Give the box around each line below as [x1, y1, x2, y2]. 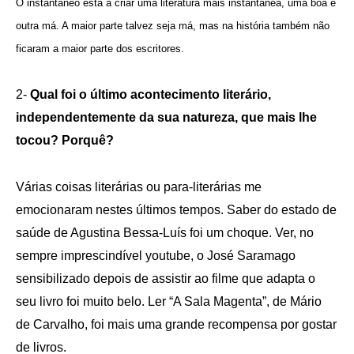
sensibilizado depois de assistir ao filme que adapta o [16, 271, 315, 285]
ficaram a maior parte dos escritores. [16, 42, 184, 55]
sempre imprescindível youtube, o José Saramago [16, 248, 296, 262]
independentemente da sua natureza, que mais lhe [16, 110, 317, 124]
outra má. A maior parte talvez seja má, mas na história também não [16, 19, 330, 32]
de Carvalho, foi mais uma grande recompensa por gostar [16, 317, 337, 331]
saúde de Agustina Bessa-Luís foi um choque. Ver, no [16, 225, 314, 239]
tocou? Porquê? [16, 133, 114, 147]
